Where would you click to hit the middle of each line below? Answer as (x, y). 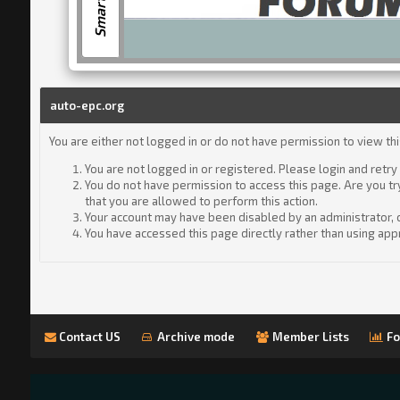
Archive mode (195, 336)
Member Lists (309, 336)
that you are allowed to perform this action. (201, 201)
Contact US (88, 336)
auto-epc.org (87, 105)
